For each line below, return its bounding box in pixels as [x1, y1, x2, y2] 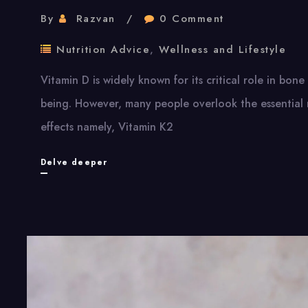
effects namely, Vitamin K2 [41, 118, 173, 135]
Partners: [107, 272, 153, 285]
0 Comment [159, 10, 224, 26]
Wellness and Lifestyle [159, 41, 286, 57]
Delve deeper [41, 155, 108, 168]
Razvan [76, 10, 115, 26]
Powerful [107, 248, 152, 261]
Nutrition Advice [56, 41, 150, 57]
